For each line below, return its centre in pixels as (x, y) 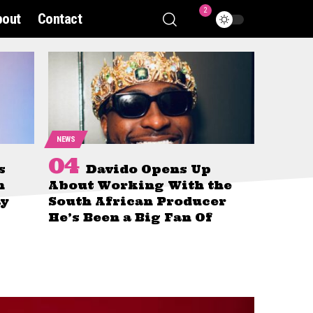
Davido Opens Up (148, 169)
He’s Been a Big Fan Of (130, 218)
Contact (60, 19)
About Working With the (140, 185)
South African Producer (137, 202)
